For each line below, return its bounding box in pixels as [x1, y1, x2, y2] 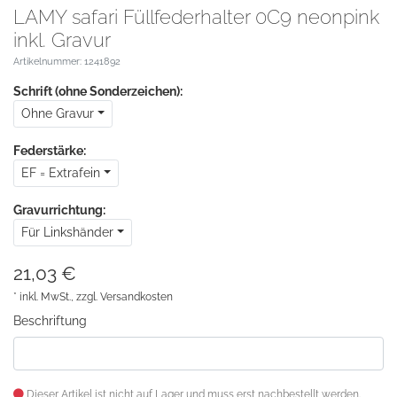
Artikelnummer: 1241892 [13, 54, 121, 67]
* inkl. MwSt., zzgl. [13, 290, 100, 303]
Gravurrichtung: [13, 202, 105, 217]
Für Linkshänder [21, 224, 113, 239]
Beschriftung [13, 313, 87, 328]
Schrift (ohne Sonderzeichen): [13, 83, 183, 98]
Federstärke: [13, 143, 86, 158]
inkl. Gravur [13, 27, 111, 51]
